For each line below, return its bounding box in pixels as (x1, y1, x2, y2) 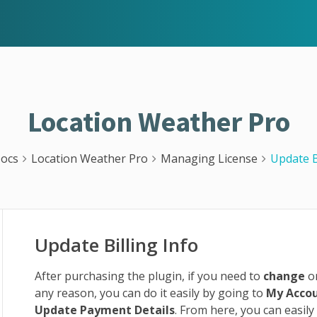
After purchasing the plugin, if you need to (35, 268, 264, 284)
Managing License (160, 151, 258, 166)
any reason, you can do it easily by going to (35, 285, 267, 301)
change (263, 268, 306, 284)
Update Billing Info (35, 232, 199, 258)
